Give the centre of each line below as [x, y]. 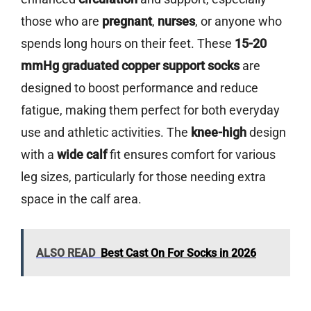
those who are [61, 22]
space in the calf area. [81, 199]
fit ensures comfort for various [191, 155]
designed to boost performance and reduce [140, 88]
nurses [176, 22]
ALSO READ [66, 253]
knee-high [219, 133]
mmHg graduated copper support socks [130, 66]
